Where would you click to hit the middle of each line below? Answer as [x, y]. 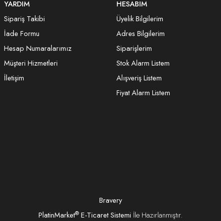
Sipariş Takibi [24, 19]
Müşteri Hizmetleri [31, 63]
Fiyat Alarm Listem [143, 93]
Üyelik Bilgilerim [140, 19]
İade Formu [22, 34]
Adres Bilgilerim [141, 34]
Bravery [110, 201]
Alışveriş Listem [139, 78]
